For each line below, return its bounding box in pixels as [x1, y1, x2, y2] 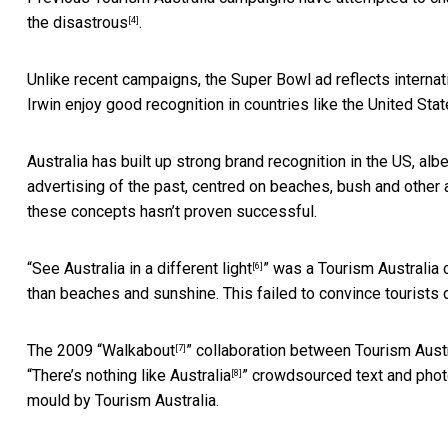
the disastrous [27, 12, 128, 32]
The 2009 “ [27, 340, 102, 360]
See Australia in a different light [32, 258, 252, 278]
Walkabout [102, 340, 175, 360]
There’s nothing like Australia [32, 365, 231, 385]
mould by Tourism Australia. [27, 390, 219, 410]
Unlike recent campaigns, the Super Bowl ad [27, 69, 336, 89]
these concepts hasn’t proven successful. [27, 201, 317, 221]
